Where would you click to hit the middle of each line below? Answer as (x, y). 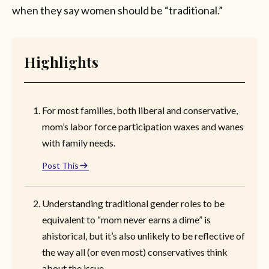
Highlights (61, 62)
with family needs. (79, 142)
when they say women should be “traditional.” (117, 10)
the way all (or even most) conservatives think (135, 252)
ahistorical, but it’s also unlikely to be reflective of (144, 235)
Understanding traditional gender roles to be (133, 203)
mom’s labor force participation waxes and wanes (143, 126)
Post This (60, 165)
